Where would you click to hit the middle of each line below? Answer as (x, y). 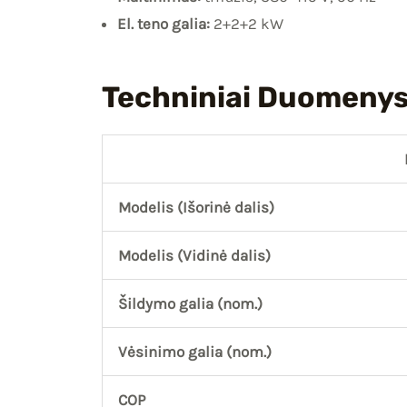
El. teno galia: (164, 24)
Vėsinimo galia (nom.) (195, 351)
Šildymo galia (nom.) (190, 303)
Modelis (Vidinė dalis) (194, 255)
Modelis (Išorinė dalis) (196, 207)
